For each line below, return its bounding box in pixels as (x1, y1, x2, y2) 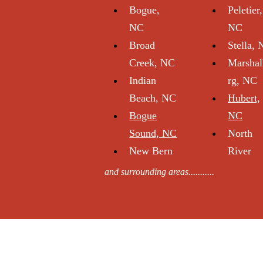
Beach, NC (129, 92, 177, 104)
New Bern (129, 145, 173, 157)
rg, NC (227, 75, 257, 86)
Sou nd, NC (129, 127, 177, 139)
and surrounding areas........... (102, 167, 215, 177)
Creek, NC (129, 57, 176, 69)
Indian (129, 75, 157, 86)
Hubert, (227, 92, 260, 104)
